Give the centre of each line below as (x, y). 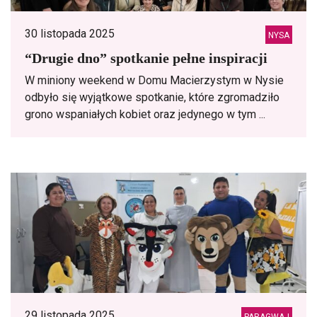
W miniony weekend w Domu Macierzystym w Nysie (154, 80)
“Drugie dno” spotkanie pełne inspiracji (146, 58)
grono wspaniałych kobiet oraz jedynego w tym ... (145, 114)
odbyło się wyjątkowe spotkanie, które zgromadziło (152, 97)
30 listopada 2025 (70, 34)
